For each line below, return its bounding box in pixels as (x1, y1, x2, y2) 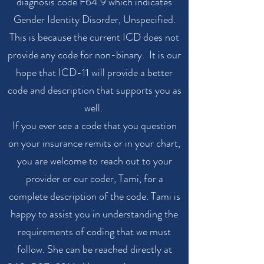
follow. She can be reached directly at (16, 242, 172, 257)
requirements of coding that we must (18, 224, 171, 239)
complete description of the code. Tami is (8, 189, 180, 204)
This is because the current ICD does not (9, 29, 179, 45)
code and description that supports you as (7, 82, 181, 98)
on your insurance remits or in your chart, (8, 136, 180, 151)
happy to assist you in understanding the (11, 206, 178, 222)
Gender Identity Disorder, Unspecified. (13, 12, 176, 27)
